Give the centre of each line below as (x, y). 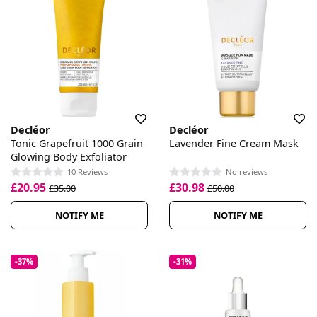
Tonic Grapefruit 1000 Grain (77, 143)
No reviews (247, 172)
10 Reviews (87, 172)
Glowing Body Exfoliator (69, 156)
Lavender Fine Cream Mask (234, 143)
